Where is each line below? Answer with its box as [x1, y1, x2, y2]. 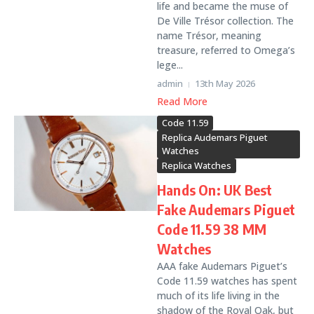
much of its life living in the [157, 289, 280, 302]
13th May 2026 [195, 77, 255, 90]
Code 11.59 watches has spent [157, 274, 297, 287]
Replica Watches [162, 159, 231, 172]
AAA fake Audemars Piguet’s [157, 259, 287, 273]
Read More [157, 95, 207, 108]
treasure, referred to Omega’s [157, 43, 295, 57]
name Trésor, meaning [157, 29, 261, 42]
